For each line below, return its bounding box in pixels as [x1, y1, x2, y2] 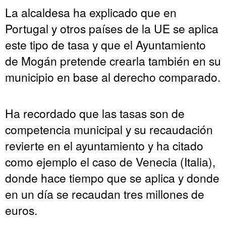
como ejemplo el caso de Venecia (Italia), [5, 153, 215, 169]
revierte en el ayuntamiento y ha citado [5, 137, 203, 153]
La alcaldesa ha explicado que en [5, 4, 177, 20]
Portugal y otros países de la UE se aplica [5, 20, 218, 36]
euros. [5, 201, 37, 218]
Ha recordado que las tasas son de [5, 104, 185, 121]
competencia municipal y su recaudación [5, 121, 213, 137]
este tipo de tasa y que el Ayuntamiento [5, 36, 206, 52]
